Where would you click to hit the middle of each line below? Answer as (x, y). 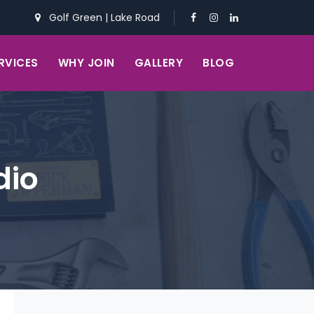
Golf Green (77, 18)
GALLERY (158, 63)
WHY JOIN (86, 63)
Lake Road (135, 18)
